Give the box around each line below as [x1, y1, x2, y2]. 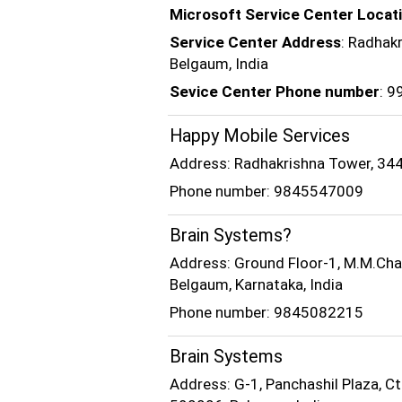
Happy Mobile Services [170, 126, 350, 146]
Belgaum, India [170, 55, 268, 73]
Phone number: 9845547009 [170, 182, 363, 200]
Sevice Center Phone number [170, 83, 380, 100]
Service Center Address [170, 33, 341, 51]
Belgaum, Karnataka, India [170, 275, 343, 293]
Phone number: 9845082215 [170, 303, 363, 321]
